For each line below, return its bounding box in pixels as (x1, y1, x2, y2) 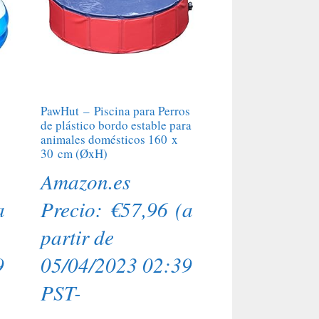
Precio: (40, 194, 110, 223)
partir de (40, 222, 114, 251)
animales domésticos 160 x (40, 131, 178, 148)
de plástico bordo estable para (40, 117, 192, 134)
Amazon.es (40, 167, 130, 195)
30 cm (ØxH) (40, 145, 108, 162)
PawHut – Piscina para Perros (40, 103, 190, 120)
